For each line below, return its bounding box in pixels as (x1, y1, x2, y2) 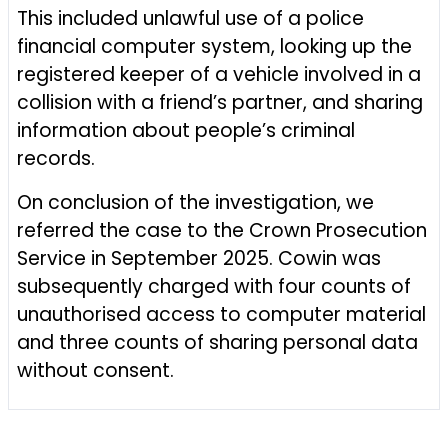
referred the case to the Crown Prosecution (17, 217, 427, 244)
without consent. (17, 357, 174, 384)
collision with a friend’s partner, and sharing (17, 89, 423, 116)
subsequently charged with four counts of (17, 273, 411, 300)
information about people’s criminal (17, 117, 355, 144)
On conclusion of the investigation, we (17, 189, 374, 216)
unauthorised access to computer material (17, 301, 426, 328)
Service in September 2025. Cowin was (17, 245, 381, 272)
